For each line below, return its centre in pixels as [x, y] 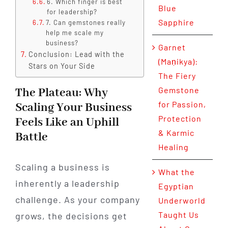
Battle [31, 137]
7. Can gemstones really [86, 23]
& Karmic [176, 133]
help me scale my [75, 33]
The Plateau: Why [61, 93]
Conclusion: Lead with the [76, 54]
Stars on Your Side [62, 66]
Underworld [182, 201]
